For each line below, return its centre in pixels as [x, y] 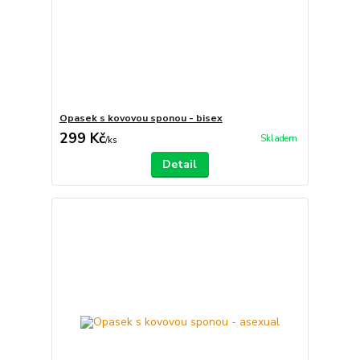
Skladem [278, 139]
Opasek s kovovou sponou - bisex [141, 118]
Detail [180, 164]
